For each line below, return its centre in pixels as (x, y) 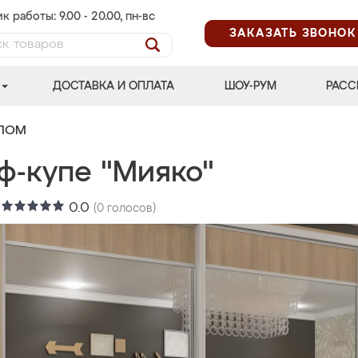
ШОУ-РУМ (250, 86)
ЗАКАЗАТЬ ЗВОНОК (293, 33)
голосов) (130, 209)
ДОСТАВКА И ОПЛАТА (114, 86)
